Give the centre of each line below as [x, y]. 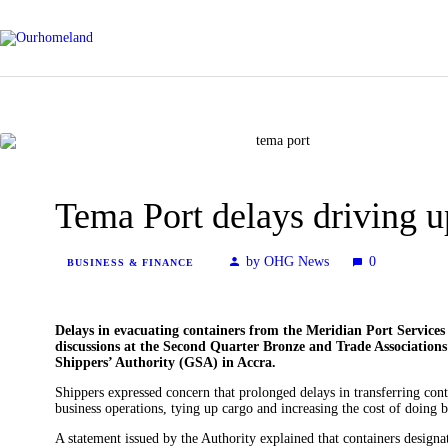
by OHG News [288, 261]
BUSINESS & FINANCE [130, 263]
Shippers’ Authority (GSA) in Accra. [165, 363]
